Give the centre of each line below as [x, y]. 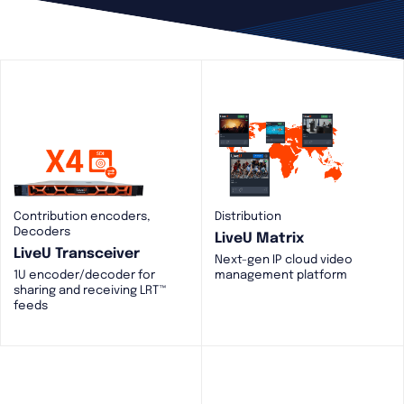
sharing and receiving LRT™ [91, 291]
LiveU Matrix [260, 238]
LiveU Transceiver [77, 253]
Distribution [248, 217]
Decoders [42, 233]
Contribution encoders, [83, 217]
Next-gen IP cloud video [284, 260]
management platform [281, 275]
